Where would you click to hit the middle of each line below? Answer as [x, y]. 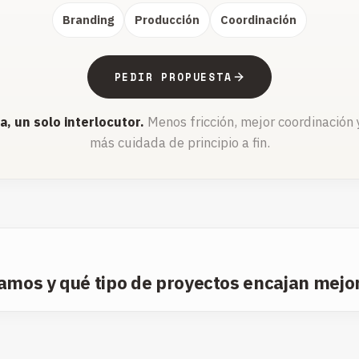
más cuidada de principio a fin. [179, 143]
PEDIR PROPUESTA [173, 77]
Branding [88, 20]
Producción [167, 20]
